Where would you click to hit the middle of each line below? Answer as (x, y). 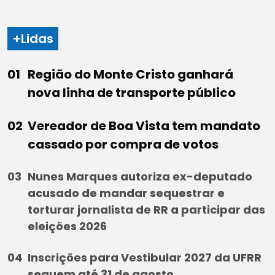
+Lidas (33, 38)
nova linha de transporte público (132, 92)
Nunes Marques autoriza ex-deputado (140, 176)
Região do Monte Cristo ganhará (130, 74)
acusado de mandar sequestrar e (126, 193)
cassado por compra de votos (123, 144)
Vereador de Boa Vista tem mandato (144, 126)
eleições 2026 (67, 226)
